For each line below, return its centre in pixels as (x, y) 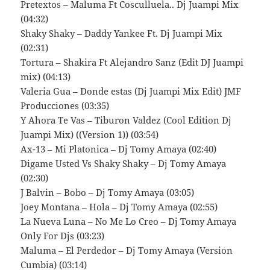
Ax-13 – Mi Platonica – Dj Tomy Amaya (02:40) (119, 149)
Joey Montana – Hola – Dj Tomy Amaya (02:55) (119, 207)
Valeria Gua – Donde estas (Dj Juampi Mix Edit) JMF (131, 91)
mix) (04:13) (46, 77)
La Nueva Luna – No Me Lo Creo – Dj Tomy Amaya (129, 221)
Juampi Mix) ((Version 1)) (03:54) (90, 135)
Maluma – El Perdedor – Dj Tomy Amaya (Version (127, 250)
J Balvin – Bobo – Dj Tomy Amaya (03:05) (108, 193)
